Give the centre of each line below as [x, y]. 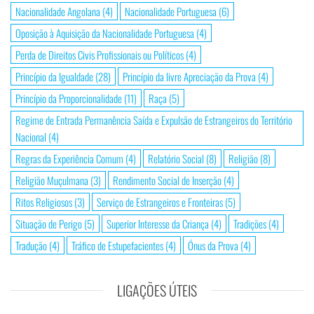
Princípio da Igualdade [54, 77]
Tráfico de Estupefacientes [117, 246]
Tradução [31, 246]
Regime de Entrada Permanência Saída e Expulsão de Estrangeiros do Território [154, 120]
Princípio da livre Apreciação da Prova [189, 77]
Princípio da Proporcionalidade [69, 98]
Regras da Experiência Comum [69, 159]
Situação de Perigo [49, 224]
